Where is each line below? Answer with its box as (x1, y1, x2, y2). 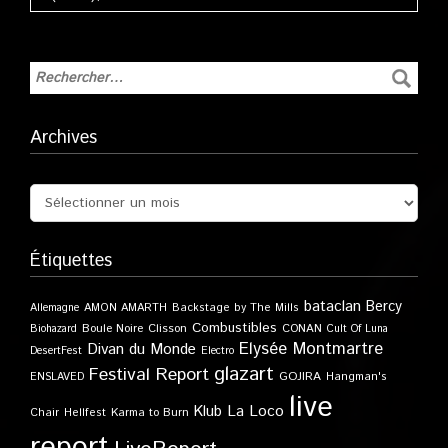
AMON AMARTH (84, 300, 167, 317)
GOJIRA (279, 368, 321, 386)
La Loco (227, 401, 284, 424)
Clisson (148, 320, 187, 338)
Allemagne (30, 300, 79, 317)
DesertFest (30, 343, 82, 360)
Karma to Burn (111, 404, 189, 422)
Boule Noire (82, 320, 143, 338)
